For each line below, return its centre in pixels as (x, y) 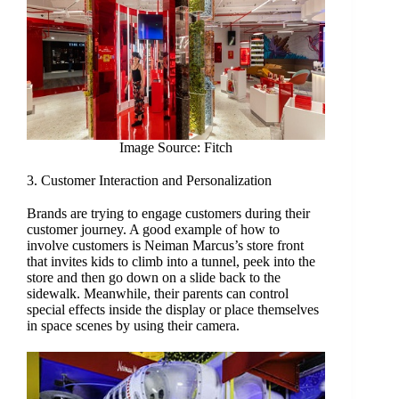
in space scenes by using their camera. (133, 326)
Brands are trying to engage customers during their (168, 214)
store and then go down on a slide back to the (153, 278)
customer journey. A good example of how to (153, 230)
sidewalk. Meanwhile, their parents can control (157, 294)
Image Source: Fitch (175, 148)
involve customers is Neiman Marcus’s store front (165, 246)
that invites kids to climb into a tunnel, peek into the (171, 262)
